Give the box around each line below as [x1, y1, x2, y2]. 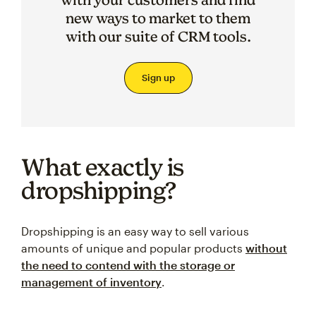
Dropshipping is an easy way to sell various [21, 224, 249, 238]
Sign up [141, 72, 175, 83]
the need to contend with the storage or [21, 258, 235, 272]
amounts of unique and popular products [21, 241, 245, 255]
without [245, 241, 287, 255]
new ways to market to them [66, 10, 250, 26]
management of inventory [21, 275, 162, 288]
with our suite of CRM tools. [65, 28, 251, 44]
